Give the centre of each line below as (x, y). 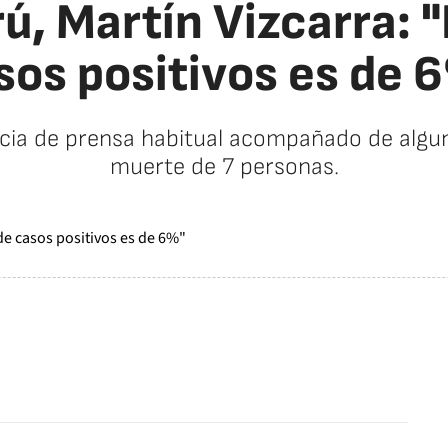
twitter (361, 365)
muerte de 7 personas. (224, 166)
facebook (334, 365)
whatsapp (408, 365)
